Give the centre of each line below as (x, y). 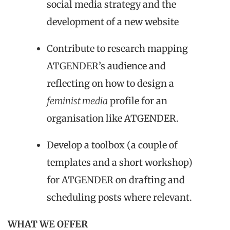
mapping (168, 48)
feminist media (77, 101)
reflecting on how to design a (110, 83)
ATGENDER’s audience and (106, 66)
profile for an (138, 101)
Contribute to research (97, 48)
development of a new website (113, 22)
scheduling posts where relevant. (119, 197)
